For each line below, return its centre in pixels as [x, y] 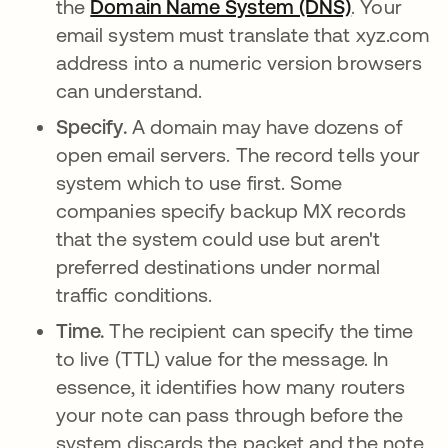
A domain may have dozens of [266, 126]
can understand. [132, 90]
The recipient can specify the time [261, 330]
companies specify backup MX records [231, 210]
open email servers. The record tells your [238, 154]
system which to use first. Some [199, 182]
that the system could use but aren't [218, 238]
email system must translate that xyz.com [243, 34]
